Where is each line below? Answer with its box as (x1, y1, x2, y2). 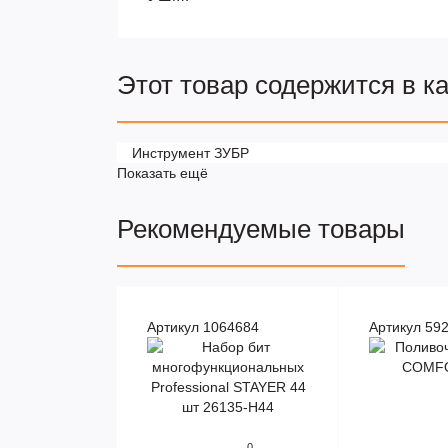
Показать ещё (117, 165, 208, 182)
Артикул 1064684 (147, 319, 259, 336)
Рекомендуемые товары (117, 214, 405, 245)
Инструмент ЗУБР (132, 145, 249, 162)
